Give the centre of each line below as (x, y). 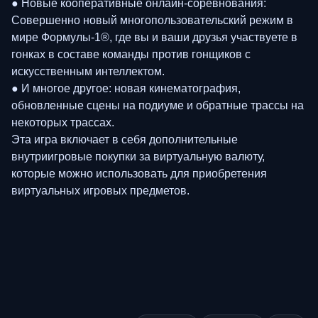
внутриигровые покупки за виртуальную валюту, (138, 156)
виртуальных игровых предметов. (100, 190)
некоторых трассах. (63, 122)
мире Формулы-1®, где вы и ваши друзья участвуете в (154, 37)
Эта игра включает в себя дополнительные (125, 139)
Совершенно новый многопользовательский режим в (152, 20)
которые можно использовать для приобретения (139, 173)
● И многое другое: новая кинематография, (126, 88)
